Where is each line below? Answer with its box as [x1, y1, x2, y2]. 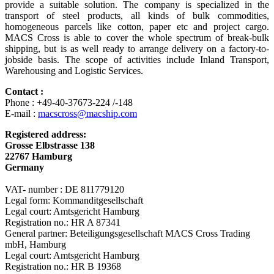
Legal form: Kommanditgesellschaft [5, 195, 143, 206]
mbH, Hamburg [5, 239, 66, 250]
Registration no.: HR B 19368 [5, 261, 121, 272]
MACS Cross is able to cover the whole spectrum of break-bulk [5, 32, 269, 43]
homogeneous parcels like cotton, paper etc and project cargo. [5, 21, 269, 32]
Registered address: [5, 129, 86, 140]
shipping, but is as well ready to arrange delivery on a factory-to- [5, 43, 269, 54]
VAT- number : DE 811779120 [5, 184, 124, 195]
